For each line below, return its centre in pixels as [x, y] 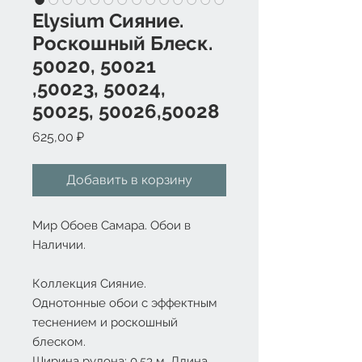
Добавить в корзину [129, 180]
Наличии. [59, 245]
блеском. [59, 342]
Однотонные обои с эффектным [125, 303]
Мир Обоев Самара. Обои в [112, 225]
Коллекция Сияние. [89, 284]
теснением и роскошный [105, 322]
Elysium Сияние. [108, 21]
